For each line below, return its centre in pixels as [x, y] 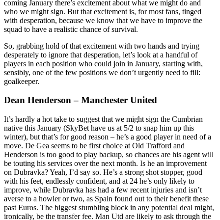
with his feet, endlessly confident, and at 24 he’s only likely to [99, 181]
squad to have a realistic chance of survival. [71, 29]
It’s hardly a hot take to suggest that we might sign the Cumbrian [103, 119]
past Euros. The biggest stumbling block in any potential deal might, [109, 208]
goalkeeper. [22, 81]
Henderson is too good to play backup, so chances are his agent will [109, 155]
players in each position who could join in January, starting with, [103, 63]
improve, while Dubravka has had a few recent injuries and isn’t [103, 190]
